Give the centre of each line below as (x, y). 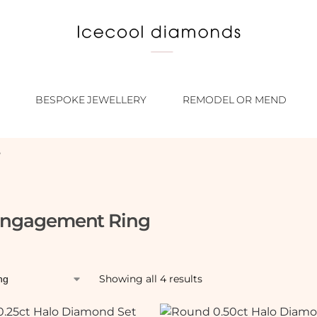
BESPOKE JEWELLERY (91, 100)
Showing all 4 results (150, 279)
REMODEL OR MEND (235, 100)
